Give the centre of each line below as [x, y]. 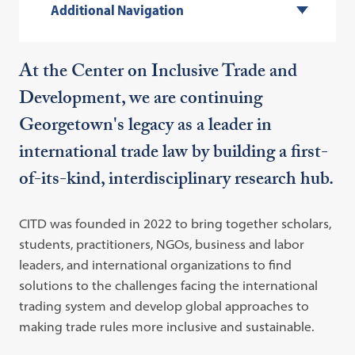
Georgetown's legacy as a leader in [146, 127]
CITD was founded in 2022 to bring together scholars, [176, 223]
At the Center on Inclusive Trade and [158, 73]
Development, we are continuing [141, 100]
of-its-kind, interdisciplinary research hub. [177, 181]
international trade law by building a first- [174, 154]
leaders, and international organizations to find [156, 265]
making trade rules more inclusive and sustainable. [167, 326]
